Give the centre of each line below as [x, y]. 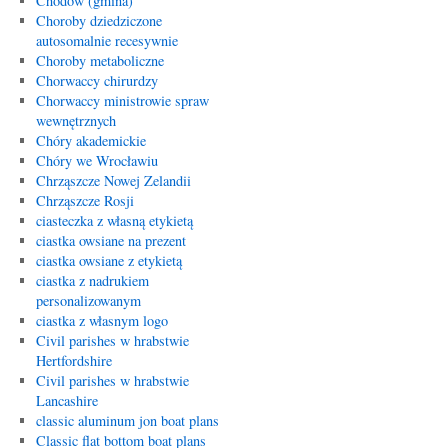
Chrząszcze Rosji [84, 200]
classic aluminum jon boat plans [127, 420]
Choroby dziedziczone [98, 20]
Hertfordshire [73, 360]
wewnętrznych [75, 120]
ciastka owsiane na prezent [110, 240]
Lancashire [66, 400]
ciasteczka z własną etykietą [114, 220]
